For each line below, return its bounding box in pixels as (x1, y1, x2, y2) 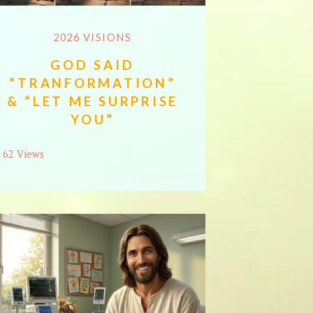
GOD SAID (50, 56, 135, 73)
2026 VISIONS (53, 31, 132, 43)
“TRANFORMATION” (9, 74, 176, 91)
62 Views (2, 147, 44, 161)
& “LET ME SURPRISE (6, 92, 179, 109)
